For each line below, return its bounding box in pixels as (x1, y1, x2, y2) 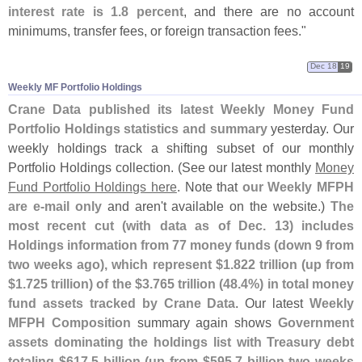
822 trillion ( (233, 256, 305, 271)
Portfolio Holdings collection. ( (8, 159, 182, 175)
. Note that (176, 179, 242, 194)
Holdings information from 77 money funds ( (8, 237, 278, 252)
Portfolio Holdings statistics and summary (8, 120, 267, 136)
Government (278, 314, 355, 330)
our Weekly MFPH (242, 179, 354, 194)
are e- (8, 198, 44, 213)
